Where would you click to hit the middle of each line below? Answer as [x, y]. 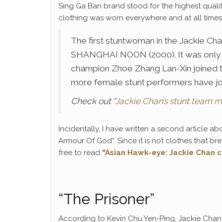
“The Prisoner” [107, 199]
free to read [80, 153]
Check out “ [93, 101]
